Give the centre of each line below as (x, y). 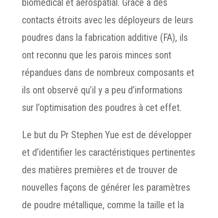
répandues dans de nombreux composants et (108, 73)
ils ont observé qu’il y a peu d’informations (102, 90)
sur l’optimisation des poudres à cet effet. (101, 108)
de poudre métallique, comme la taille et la (103, 205)
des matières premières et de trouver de (100, 170)
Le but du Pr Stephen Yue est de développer (107, 135)
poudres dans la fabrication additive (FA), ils (105, 37)
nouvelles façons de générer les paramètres (106, 187)
